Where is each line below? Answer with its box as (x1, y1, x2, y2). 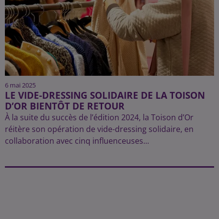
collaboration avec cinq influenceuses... (5, 135, 149, 146)
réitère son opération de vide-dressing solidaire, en (5, 123, 194, 134)
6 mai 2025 (5, 80, 36, 89)
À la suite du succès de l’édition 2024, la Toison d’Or (5, 111, 194, 123)
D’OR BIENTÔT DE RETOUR (5, 99, 125, 112)
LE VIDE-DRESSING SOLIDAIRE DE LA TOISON (5, 88, 205, 101)
